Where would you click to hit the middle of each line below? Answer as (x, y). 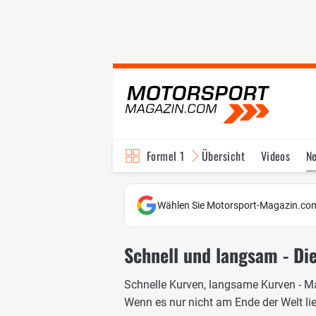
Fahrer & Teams (252, 188)
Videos (275, 156)
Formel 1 (166, 156)
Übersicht (223, 156)
